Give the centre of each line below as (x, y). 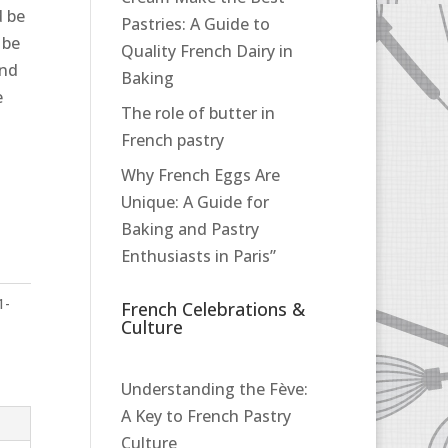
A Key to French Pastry (205, 416)
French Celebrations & (212, 309)
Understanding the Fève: (214, 389)
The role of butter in (197, 113)
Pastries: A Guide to (195, 24)
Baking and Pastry (189, 229)
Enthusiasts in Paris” (198, 256)
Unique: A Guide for (194, 202)
